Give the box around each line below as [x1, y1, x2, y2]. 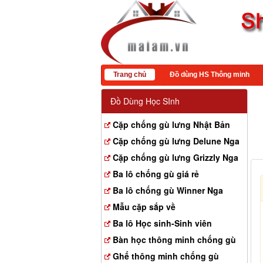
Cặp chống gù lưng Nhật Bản [113, 119, 230, 130]
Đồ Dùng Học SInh [110, 95, 180, 107]
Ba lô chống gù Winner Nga [113, 184, 223, 196]
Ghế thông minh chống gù [113, 250, 219, 262]
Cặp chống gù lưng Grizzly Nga [113, 151, 238, 163]
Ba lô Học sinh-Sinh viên [113, 217, 212, 229]
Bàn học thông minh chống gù [113, 234, 236, 245]
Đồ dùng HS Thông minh [170, 70, 249, 79]
